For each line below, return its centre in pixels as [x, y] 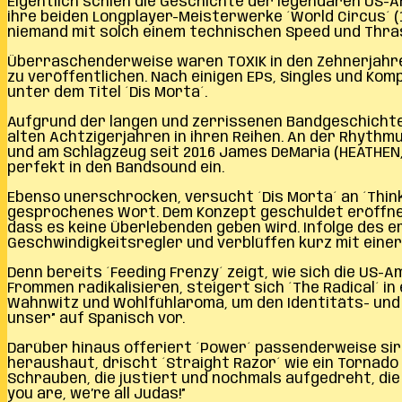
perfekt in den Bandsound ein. [116, 168]
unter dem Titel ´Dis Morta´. [107, 92]
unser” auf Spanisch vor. [96, 319]
